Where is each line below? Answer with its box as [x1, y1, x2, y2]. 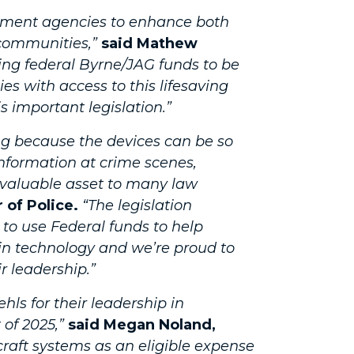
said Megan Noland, [68, 316, 216, 333]
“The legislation [82, 197, 192, 214]
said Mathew [101, 35, 198, 52]
